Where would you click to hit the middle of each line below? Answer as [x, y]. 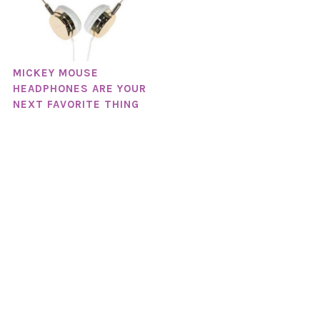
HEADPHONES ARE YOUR [79, 88]
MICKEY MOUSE [55, 72]
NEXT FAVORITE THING [76, 104]
